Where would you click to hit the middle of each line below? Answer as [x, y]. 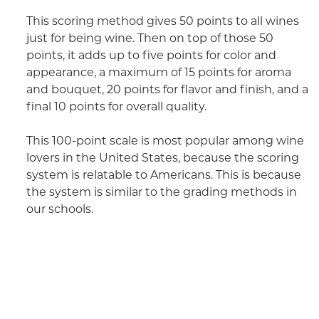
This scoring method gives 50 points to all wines [162, 21]
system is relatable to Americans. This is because [163, 174]
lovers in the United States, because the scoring [162, 157]
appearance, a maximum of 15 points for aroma [158, 72]
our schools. [59, 209]
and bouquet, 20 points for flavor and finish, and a [167, 89]
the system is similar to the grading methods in [161, 192]
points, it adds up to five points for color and [151, 55]
